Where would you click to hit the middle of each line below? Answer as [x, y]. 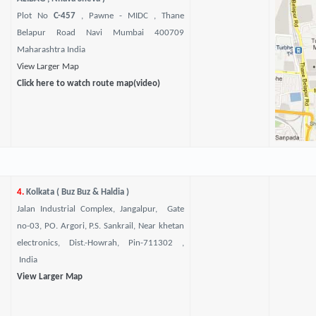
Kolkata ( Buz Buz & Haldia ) [76, 192]
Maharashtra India [51, 50]
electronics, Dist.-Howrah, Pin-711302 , [100, 243]
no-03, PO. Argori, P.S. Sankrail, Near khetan [100, 226]
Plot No [35, 16]
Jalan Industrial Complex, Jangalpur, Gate [100, 209]
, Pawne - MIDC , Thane [129, 16]
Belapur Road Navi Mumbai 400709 [100, 33]
